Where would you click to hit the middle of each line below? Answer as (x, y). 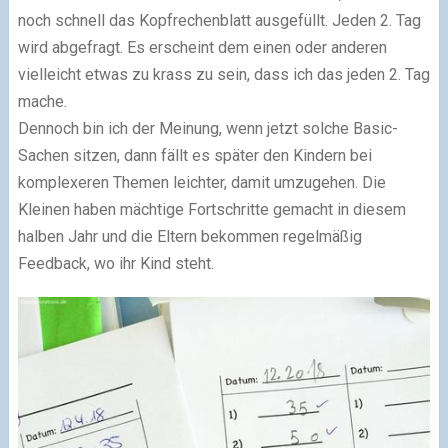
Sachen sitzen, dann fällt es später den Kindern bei (194, 155)
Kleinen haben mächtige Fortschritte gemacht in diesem (211, 209)
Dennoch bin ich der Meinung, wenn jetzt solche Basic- (207, 128)
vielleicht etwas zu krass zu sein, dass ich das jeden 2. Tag (223, 74)
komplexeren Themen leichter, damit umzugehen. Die (201, 182)
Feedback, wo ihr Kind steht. (115, 263)
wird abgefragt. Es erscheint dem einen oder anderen (202, 47)
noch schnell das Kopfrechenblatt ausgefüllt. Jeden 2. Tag (219, 20)
